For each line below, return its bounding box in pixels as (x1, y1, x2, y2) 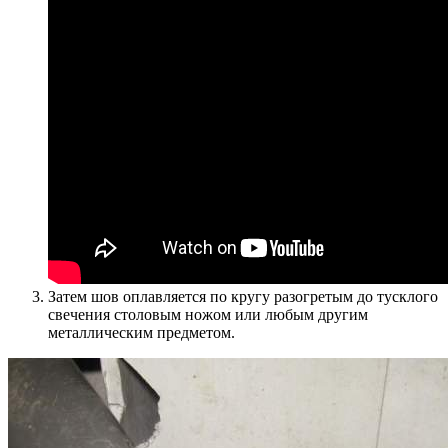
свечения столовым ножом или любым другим (48, 305, 368, 323)
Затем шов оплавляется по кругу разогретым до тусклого (48, 287, 438, 305)
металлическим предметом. (48, 323, 235, 341)
